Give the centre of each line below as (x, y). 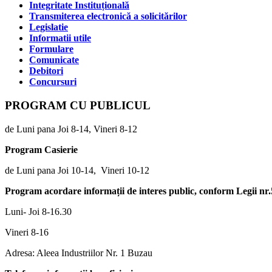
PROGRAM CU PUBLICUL (78, 105)
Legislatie (49, 27)
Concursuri (53, 82)
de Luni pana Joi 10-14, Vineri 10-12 (77, 170)
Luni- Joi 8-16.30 (38, 211)
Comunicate (54, 60)
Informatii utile (60, 38)
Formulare (51, 49)
